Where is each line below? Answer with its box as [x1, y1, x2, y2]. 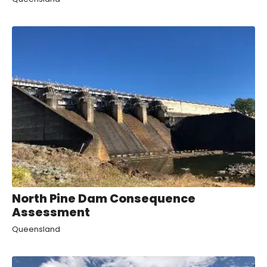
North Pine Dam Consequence [12, 190, 195, 207]
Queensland [12, 223, 60, 234]
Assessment [12, 203, 90, 221]
